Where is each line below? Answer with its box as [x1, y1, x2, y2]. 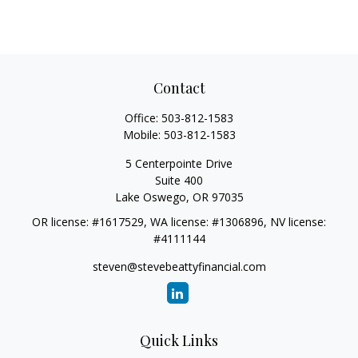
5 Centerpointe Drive [125, 156, 233, 171]
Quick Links [140, 331, 218, 350]
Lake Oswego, [114, 189, 189, 205]
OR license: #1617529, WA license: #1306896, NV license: [32, 214, 326, 229]
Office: [125, 110, 161, 125]
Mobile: [122, 127, 164, 142]
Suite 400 [155, 173, 203, 188]
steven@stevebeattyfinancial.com [92, 259, 266, 274]
